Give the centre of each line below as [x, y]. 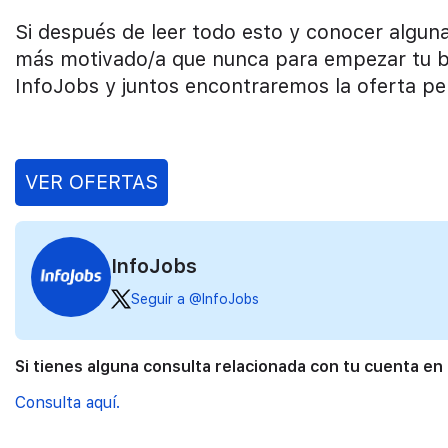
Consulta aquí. [67, 403]
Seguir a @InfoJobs [194, 298]
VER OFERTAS [91, 181]
